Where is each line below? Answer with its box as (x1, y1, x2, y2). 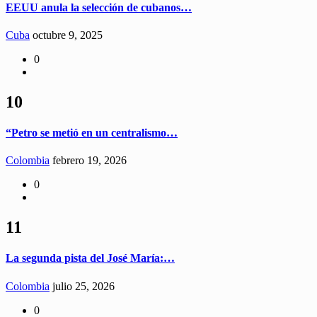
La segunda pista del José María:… (6, 252, 175, 265)
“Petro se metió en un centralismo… (6, 126, 178, 139)
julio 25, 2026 (52, 279, 115, 292)
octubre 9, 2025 (33, 28, 103, 41)
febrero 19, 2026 (52, 154, 127, 167)
